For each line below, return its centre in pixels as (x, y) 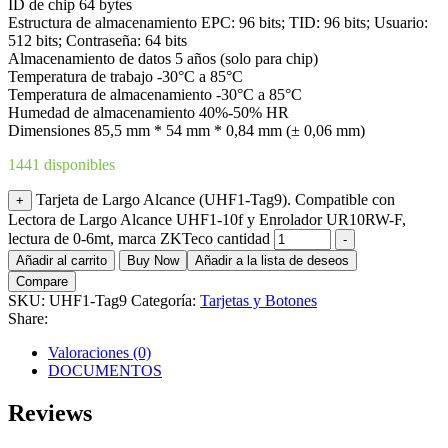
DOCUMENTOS (105, 371)
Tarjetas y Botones (258, 301)
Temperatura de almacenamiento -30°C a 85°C (155, 95)
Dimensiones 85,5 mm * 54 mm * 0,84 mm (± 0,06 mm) (186, 131)
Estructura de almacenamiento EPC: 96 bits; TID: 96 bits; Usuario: (218, 23)
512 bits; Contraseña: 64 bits (97, 41)
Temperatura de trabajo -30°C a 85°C (125, 77)
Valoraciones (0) (99, 353)
